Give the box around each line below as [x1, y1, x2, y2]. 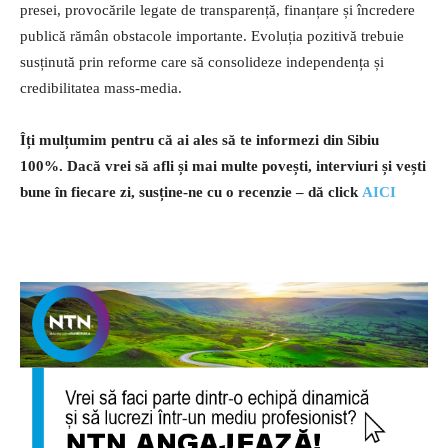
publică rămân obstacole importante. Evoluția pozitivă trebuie [20, 27, 404, 44]
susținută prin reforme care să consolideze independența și [20, 53, 384, 70]
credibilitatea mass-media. [20, 79, 182, 96]
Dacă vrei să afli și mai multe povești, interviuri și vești [67, 157, 426, 174]
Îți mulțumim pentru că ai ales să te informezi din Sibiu [20, 131, 379, 148]
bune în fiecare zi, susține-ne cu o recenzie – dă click [20, 183, 362, 200]
